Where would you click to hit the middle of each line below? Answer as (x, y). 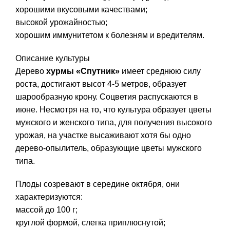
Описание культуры (53, 59)
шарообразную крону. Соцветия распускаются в (107, 97)
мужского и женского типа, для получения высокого (114, 123)
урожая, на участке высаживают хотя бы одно (103, 136)
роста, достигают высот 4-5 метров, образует (101, 84)
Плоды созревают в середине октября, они (98, 184)
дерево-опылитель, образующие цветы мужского (109, 148)
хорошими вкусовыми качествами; (81, 10)
